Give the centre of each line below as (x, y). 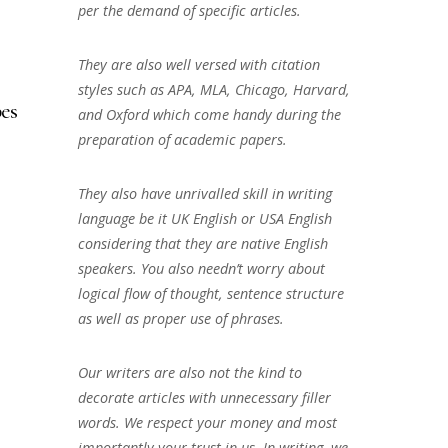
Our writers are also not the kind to (189, 372)
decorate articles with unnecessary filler (204, 397)
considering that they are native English (202, 243)
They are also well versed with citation (198, 65)
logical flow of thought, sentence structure (210, 293)
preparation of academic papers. (182, 140)
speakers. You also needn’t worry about (201, 268)
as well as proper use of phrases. (180, 318)
